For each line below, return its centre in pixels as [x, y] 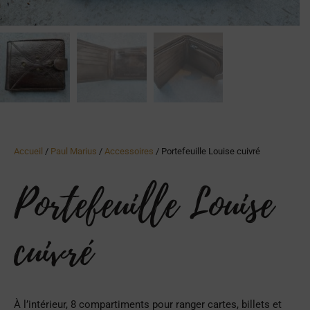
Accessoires [129, 151]
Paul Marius [74, 151]
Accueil [28, 151]
